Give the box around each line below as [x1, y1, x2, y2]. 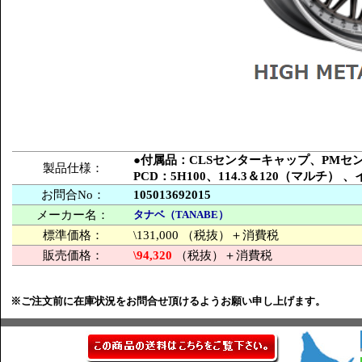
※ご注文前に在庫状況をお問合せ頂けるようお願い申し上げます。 [11, 295, 326, 307]
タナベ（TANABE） [133, 208, 229, 221]
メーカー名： [36, 208, 109, 221]
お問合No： [40, 188, 105, 201]
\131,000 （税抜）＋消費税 [133, 229, 279, 242]
